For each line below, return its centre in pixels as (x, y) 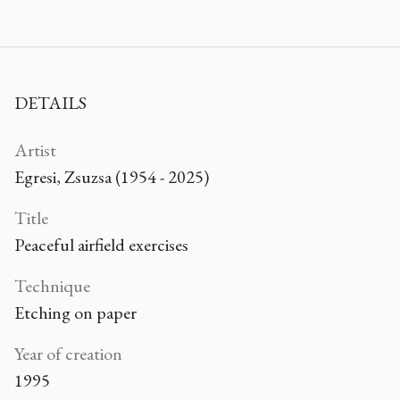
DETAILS (50, 102)
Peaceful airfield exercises (101, 244)
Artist (35, 150)
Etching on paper (75, 312)
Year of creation (68, 353)
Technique (52, 285)
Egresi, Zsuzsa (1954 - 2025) (112, 176)
